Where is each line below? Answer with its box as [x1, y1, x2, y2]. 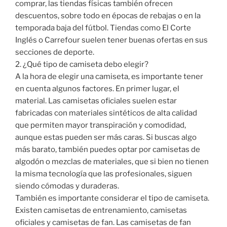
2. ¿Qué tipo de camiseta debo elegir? [15, 60, 148, 69]
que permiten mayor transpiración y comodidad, [15, 121, 186, 130]
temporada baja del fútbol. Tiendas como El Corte [15, 23, 191, 33]
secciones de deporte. [15, 48, 94, 57]
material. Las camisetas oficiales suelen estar [15, 96, 177, 106]
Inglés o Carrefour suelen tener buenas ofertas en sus [15, 35, 208, 45]
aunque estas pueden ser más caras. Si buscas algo [15, 133, 197, 142]
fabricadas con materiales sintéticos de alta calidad [15, 108, 197, 118]
